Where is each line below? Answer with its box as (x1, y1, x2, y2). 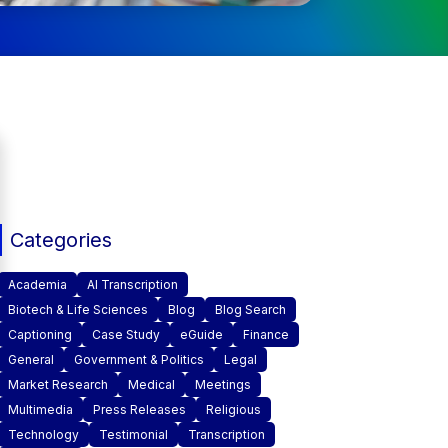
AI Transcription (86, 277, 178, 292)
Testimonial (98, 427, 168, 442)
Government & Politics (73, 352, 204, 367)
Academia (7, 277, 67, 292)
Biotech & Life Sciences (7, 302, 148, 317)
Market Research (7, 377, 108, 392)
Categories (9, 228, 112, 252)
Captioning (7, 327, 72, 342)
